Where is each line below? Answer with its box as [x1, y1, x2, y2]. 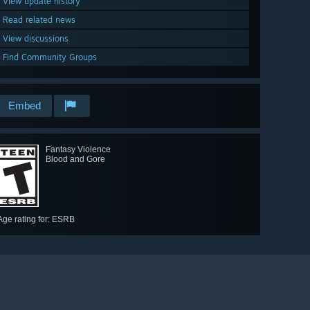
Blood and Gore [46, 154, 105, 164]
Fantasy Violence [46, 144, 111, 154]
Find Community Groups [3, 51, 97, 62]
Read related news [3, 14, 75, 25]
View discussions [3, 33, 69, 44]
